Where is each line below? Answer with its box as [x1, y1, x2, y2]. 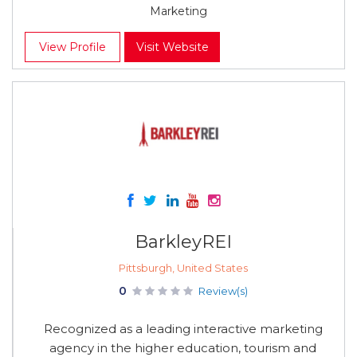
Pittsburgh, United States [118, 261, 248, 274]
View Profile [39, 40, 106, 54]
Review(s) [198, 284, 248, 297]
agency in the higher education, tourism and [49, 340, 316, 355]
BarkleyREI [134, 231, 232, 253]
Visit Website [135, 40, 209, 54]
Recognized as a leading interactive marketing [43, 321, 323, 336]
